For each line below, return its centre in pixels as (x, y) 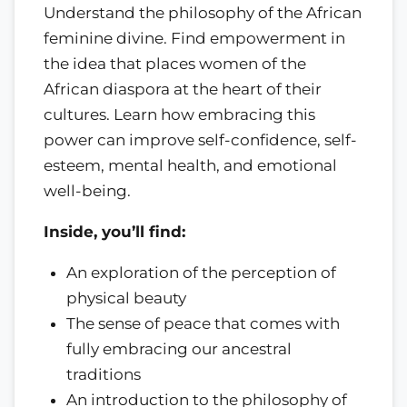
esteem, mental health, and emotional (190, 165)
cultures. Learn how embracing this (179, 114)
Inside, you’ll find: (114, 231)
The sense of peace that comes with (203, 323)
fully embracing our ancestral (179, 348)
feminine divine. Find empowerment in (194, 38)
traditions (104, 374)
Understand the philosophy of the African (203, 12)
